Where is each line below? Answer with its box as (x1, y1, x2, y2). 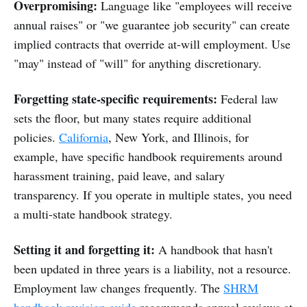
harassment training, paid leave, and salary (14, 167, 225, 184)
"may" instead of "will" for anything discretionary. (14, 54, 262, 71)
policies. (14, 128, 59, 145)
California (59, 128, 108, 145)
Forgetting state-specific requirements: (14, 89, 217, 108)
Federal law (217, 90, 278, 107)
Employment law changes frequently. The (14, 279, 223, 296)
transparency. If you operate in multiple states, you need (14, 186, 292, 203)
